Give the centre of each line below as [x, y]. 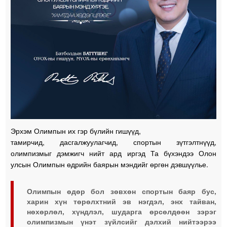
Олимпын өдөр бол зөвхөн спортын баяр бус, [122, 191]
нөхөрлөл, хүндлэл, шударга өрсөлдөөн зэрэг [122, 211]
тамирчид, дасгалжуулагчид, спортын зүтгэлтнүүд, [113, 142]
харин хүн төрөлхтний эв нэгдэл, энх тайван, [122, 201]
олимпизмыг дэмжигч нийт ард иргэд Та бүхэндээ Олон [113, 153]
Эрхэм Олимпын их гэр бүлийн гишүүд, [76, 130]
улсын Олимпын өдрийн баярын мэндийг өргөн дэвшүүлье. [110, 164]
